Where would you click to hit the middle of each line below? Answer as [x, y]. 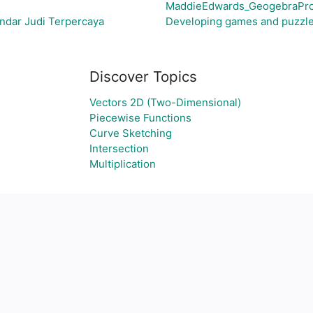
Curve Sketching [130, 133]
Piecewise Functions [140, 118]
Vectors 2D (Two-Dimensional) [165, 102]
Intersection [119, 148]
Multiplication [122, 164]
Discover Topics [143, 77]
